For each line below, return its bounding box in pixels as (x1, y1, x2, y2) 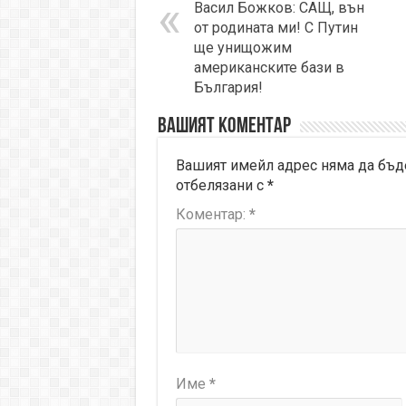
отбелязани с (175, 177, 267, 195)
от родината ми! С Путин (193, 19, 358, 37)
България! (193, 79, 263, 97)
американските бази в (193, 59, 344, 77)
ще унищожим (193, 39, 292, 57)
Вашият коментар (157, 116, 291, 139)
